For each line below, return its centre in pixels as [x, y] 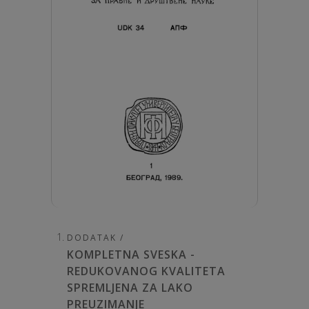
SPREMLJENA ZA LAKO [130, 288]
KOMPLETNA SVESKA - [131, 255]
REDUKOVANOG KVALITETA [146, 271]
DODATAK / [96, 238]
